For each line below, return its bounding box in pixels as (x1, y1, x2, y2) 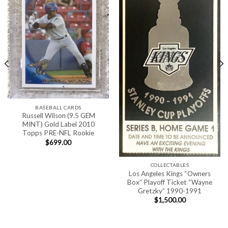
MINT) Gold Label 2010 (22, 120, 95, 129)
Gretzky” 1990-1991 (138, 186, 202, 195)
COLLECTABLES (150, 162, 189, 168)
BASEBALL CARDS (35, 104, 81, 110)
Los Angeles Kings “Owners (129, 169, 211, 178)
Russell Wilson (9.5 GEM (21, 111, 95, 120)
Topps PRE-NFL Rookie (22, 129, 94, 137)
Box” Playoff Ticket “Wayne (127, 178, 212, 186)
